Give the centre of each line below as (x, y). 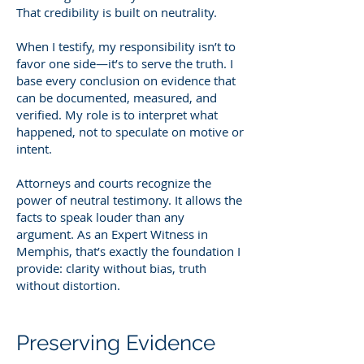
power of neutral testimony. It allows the (129, 199)
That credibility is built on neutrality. (117, 12)
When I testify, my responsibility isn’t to (126, 46)
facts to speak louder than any (100, 217)
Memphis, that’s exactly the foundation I (128, 251)
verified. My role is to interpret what (117, 114)
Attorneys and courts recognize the (114, 182)
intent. (34, 148)
